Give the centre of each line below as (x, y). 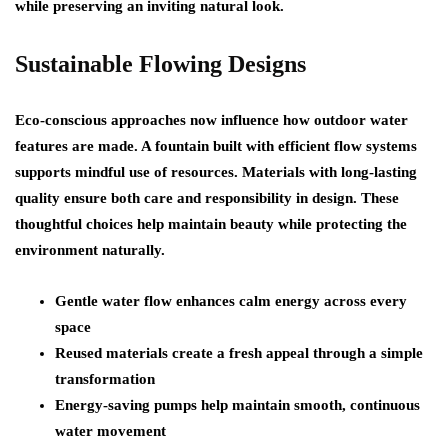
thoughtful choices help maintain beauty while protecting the (211, 224)
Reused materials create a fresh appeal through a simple (239, 353)
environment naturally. (90, 250)
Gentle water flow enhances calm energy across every (231, 301)
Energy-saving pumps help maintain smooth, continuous (237, 405)
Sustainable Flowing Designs (160, 64)
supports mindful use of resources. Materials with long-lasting (216, 172)
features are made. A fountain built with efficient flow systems (216, 146)
